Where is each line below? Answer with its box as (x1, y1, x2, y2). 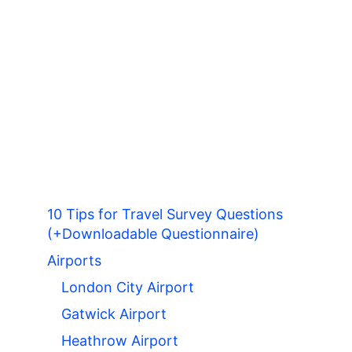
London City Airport (61, 279, 194, 296)
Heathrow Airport (61, 332, 178, 350)
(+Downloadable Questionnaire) (47, 225, 259, 243)
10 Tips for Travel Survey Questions (47, 206, 283, 223)
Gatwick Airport (61, 306, 167, 323)
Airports (47, 252, 101, 269)
